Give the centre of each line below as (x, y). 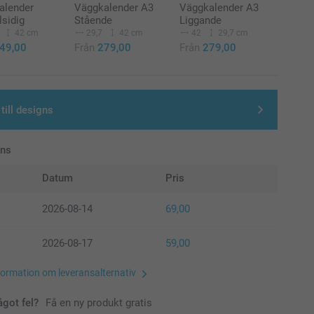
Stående (94, 20)
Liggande (200, 20)
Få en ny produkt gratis (99, 303)
